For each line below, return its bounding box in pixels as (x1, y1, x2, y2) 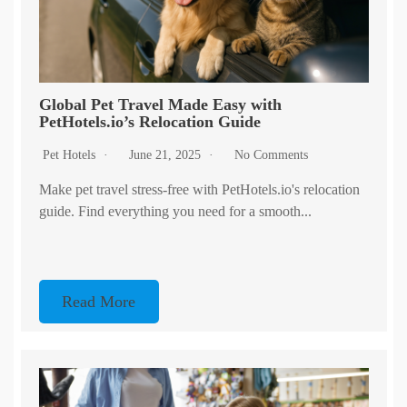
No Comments (233, 147, 308, 162)
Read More (62, 292, 136, 311)
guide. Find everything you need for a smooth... (38, 203, 312, 219)
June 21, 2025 (128, 147, 204, 162)
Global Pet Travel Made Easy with (38, 94, 282, 114)
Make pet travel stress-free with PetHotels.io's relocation (38, 181, 360, 197)
